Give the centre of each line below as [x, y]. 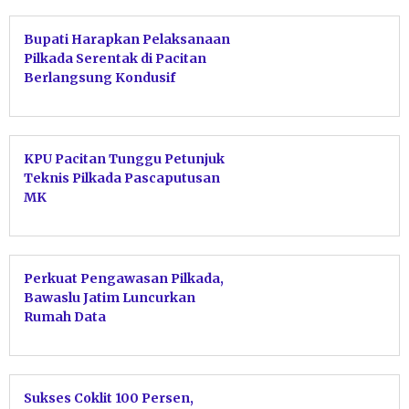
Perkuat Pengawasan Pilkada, [124, 279]
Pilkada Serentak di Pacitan [115, 59]
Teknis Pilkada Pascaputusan [122, 178]
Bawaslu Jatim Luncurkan [110, 298]
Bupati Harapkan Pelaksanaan [127, 40]
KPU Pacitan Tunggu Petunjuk [124, 159]
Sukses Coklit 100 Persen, [109, 399]
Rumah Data [65, 317]
